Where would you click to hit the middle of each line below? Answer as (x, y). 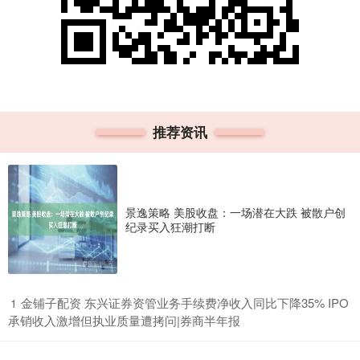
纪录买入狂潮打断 (170, 227)
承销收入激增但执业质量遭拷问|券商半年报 (124, 320)
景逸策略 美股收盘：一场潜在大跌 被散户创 (235, 212)
